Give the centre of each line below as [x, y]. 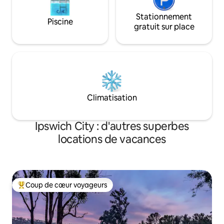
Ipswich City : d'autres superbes [112, 126]
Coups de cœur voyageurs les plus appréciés [90, 189]
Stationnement [164, 16]
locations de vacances [112, 139]
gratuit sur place [164, 26]
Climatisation [112, 97]
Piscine [60, 21]
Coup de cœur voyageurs [66, 185]
